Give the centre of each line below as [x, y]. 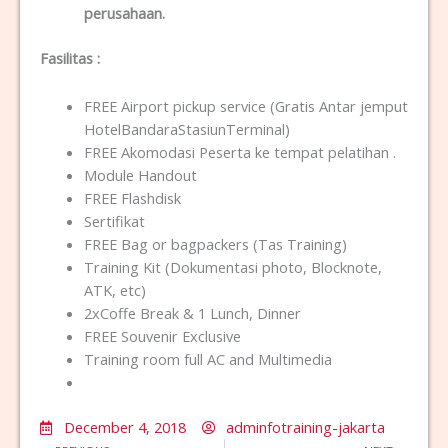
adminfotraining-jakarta [305, 427]
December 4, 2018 [125, 427]
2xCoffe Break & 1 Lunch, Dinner [192, 313]
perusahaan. [124, 12]
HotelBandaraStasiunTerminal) [186, 129]
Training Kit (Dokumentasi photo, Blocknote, [232, 267]
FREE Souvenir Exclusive [162, 336]
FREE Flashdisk [132, 198]
